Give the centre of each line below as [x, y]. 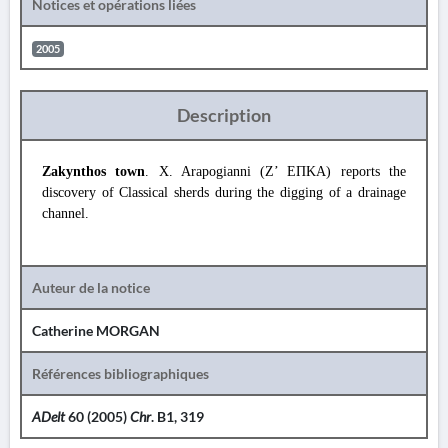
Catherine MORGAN [96, 330]
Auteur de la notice [91, 287]
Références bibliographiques [120, 373]
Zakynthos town [94, 171]
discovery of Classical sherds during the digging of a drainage [224, 192]
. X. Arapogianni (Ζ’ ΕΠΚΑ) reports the [276, 171]
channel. [65, 213]
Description [224, 115]
